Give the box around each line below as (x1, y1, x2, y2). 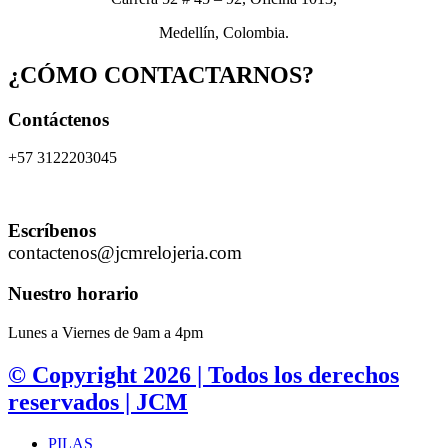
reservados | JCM (8, 388, 188, 415)
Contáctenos (8, 108, 109, 130)
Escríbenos (8, 220, 96, 242)
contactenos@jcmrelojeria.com (8, 242, 242, 264)
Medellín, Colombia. (159, 23, 289, 41)
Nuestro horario (8, 282, 139, 304)
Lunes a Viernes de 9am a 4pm (8, 323, 203, 341)
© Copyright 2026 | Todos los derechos (8, 361, 399, 388)
